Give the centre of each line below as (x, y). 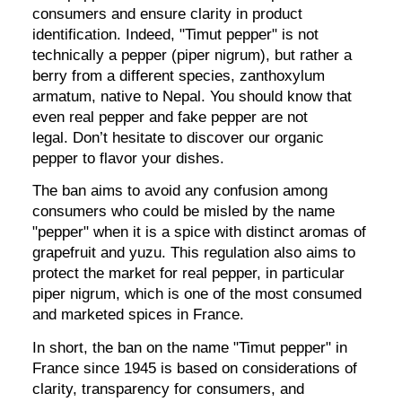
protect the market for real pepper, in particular (189, 274)
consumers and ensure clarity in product (168, 13)
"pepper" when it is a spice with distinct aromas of (200, 232)
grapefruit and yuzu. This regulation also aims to (194, 253)
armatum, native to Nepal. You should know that (192, 96)
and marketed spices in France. (139, 315)
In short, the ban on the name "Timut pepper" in (190, 347)
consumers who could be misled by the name (184, 212)
